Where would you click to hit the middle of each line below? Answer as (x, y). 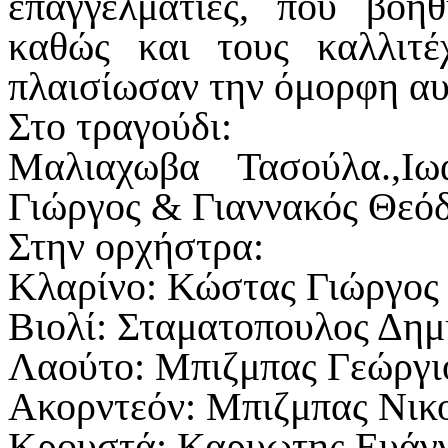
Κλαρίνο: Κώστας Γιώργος (223, 286)
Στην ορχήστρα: (136, 246)
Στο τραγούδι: (120, 126)
